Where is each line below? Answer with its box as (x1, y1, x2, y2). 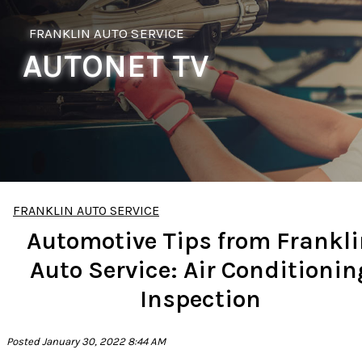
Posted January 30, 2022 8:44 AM (6, 335, 166, 347)
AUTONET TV (23, 46, 209, 85)
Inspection (140, 284, 261, 314)
